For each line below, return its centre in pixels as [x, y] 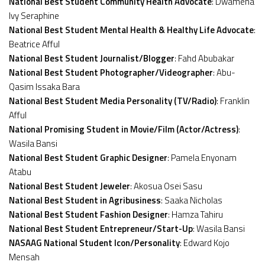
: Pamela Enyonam [202, 157]
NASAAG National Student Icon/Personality [94, 243]
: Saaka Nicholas [192, 200]
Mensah [24, 257]
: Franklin [233, 101]
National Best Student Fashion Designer [88, 214]
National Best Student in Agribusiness [85, 200]
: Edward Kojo [205, 243]
